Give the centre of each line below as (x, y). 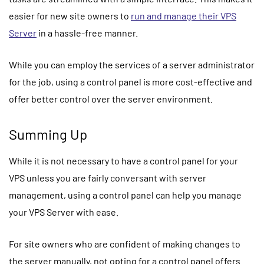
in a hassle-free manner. (88, 32)
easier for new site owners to (70, 15)
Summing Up (48, 134)
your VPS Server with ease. (65, 212)
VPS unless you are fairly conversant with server (108, 177)
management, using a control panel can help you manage (125, 194)
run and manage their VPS (184, 15)
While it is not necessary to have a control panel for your (123, 160)
